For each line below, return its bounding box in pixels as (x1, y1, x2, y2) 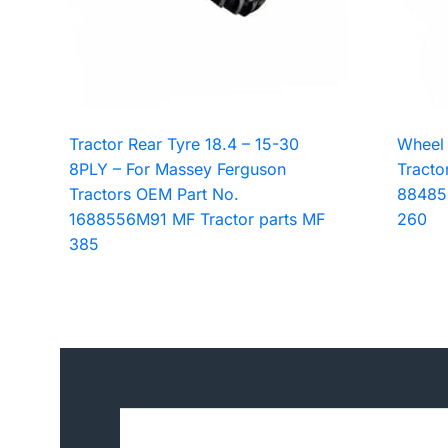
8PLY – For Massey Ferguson (69, 158, 287, 179)
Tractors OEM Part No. (69, 183, 240, 204)
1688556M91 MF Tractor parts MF (69, 208, 326, 229)
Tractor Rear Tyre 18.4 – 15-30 (69, 133, 300, 154)
